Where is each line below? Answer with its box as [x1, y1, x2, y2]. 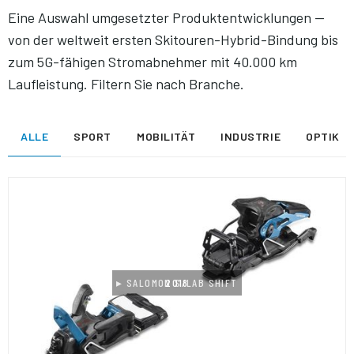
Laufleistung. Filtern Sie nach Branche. [8, 74, 244, 92]
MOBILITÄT [137, 130, 196, 144]
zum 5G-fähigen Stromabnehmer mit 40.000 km [8, 52, 297, 70]
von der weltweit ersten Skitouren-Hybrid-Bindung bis [8, 30, 338, 48]
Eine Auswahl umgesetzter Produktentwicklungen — [8, 8, 325, 26]
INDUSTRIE [220, 130, 281, 144]
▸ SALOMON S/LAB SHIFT [116, 276, 238, 289]
